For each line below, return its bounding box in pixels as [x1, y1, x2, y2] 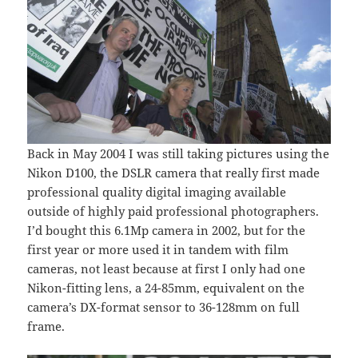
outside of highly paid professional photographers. [27, 202, 320, 219]
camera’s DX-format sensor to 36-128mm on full [27, 298, 300, 315]
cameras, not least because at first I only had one [27, 260, 306, 276]
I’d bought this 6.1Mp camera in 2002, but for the [27, 221, 306, 238]
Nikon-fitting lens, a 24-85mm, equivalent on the [27, 279, 305, 296]
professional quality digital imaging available [27, 183, 287, 200]
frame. [27, 317, 66, 334]
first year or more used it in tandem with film [27, 241, 289, 257]
